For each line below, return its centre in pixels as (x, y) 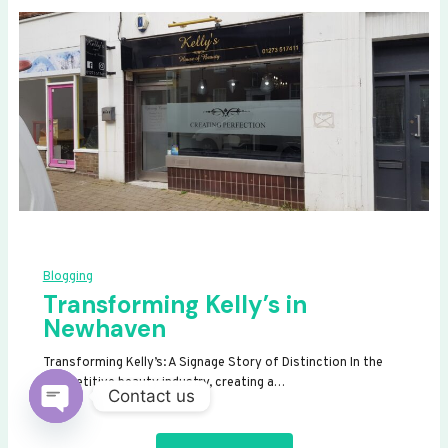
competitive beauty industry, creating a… (163, 383)
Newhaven (104, 329)
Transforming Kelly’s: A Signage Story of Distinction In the (212, 363)
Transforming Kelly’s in (174, 305)
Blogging (67, 277)
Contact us (151, 395)
